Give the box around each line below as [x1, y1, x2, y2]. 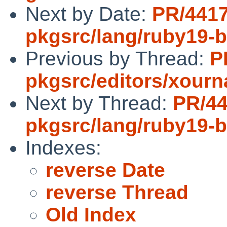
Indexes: [25, 136, 101, 159]
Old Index [46, 203, 136, 225]
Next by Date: [25, 3, 152, 25]
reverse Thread [46, 181, 188, 203]
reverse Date [46, 159, 165, 181]
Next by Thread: [25, 92, 173, 114]
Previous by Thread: [25, 47, 210, 69]
